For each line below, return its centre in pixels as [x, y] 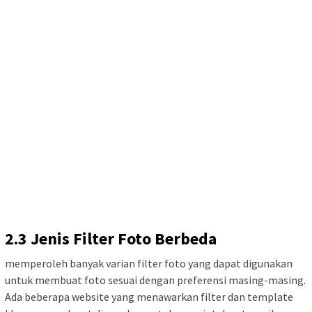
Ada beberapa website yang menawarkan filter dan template [149, 297]
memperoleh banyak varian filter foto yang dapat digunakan [149, 263]
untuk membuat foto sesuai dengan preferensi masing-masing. [155, 280]
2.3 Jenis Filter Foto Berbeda [111, 239]
